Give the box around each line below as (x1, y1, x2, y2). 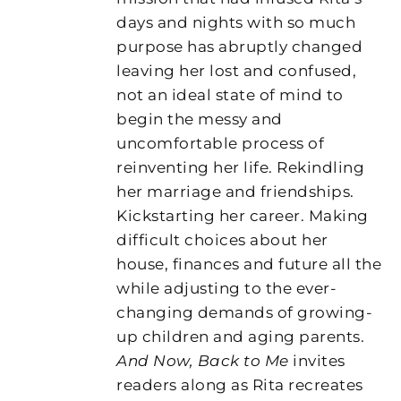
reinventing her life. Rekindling (116, 158, 365, 176)
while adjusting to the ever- (116, 278, 337, 297)
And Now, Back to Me (116, 351, 289, 370)
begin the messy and (116, 109, 283, 128)
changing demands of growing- (116, 303, 373, 321)
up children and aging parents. (116, 327, 365, 346)
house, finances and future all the (116, 254, 382, 273)
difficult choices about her (116, 230, 328, 249)
